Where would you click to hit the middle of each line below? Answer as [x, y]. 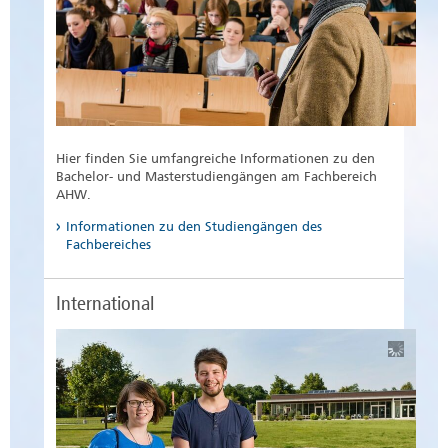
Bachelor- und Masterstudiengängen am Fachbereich [216, 177]
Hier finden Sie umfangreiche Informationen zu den [215, 159]
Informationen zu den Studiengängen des [194, 227]
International [105, 303]
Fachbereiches [108, 245]
